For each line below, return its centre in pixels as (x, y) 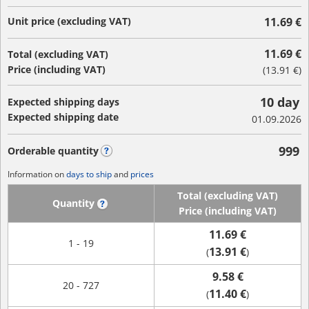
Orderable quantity (53, 151)
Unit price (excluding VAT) (69, 21)
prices (142, 174)
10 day (280, 102)
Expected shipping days (63, 102)
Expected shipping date (63, 117)
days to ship (89, 174)
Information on (37, 174)
